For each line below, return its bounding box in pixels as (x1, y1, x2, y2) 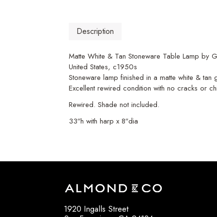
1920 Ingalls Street (64, 203, 128, 215)
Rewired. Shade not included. (69, 99, 159, 110)
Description (77, 26, 114, 37)
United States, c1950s (69, 62, 137, 73)
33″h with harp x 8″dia (69, 116, 138, 127)
